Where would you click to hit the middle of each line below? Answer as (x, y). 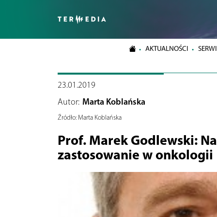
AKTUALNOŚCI (167, 49)
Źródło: (67, 117)
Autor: (68, 101)
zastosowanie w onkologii (135, 154)
